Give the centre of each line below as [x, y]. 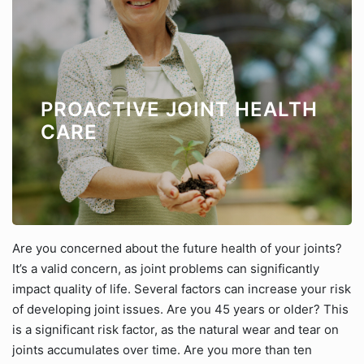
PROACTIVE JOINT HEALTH [179, 109]
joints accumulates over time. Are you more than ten [162, 350]
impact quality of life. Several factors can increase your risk [182, 289]
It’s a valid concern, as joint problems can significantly [166, 269]
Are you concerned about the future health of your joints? [177, 248]
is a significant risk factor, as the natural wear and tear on [175, 329]
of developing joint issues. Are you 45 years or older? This [180, 309]
